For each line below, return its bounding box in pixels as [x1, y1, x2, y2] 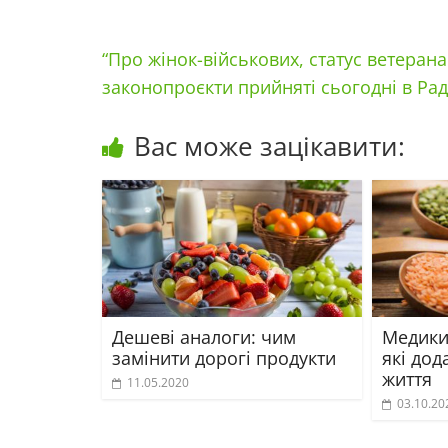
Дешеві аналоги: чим [112, 324, 296, 349]
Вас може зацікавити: [134, 128, 405, 164]
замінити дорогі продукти [112, 345, 336, 370]
